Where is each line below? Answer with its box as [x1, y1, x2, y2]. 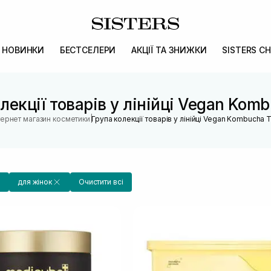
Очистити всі [78, 177, 123, 186]
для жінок [18, 177, 52, 186]
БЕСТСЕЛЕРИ [59, 45, 116, 55]
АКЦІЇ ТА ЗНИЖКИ [131, 45, 207, 55]
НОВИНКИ [2, 45, 45, 55]
